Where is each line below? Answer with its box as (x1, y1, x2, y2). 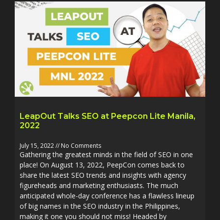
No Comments (59, 141, 101, 150)
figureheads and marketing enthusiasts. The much (20, 181, 178, 190)
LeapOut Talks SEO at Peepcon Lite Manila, (20, 111, 195, 121)
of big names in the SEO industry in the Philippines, (20, 201, 180, 211)
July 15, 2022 (20, 141, 55, 150)
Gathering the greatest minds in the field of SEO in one (20, 150, 193, 159)
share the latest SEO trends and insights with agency (20, 170, 186, 180)
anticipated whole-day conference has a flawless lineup (20, 191, 194, 200)
